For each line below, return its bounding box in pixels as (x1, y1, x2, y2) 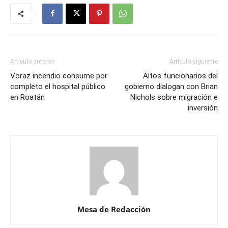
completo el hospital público (10, 81, 105, 91)
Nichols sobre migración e (130, 92, 218, 102)
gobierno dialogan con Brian (125, 81, 218, 91)
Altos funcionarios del (143, 71, 218, 80)
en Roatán (10, 92, 45, 102)
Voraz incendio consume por (10, 71, 107, 80)
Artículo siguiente (169, 58, 218, 65)
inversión (188, 103, 218, 112)
